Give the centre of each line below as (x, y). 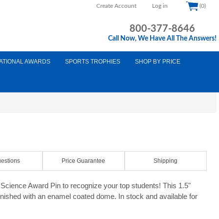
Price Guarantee (84, 161)
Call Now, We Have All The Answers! (162, 39)
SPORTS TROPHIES (93, 62)
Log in (160, 6)
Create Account (116, 6)
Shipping (166, 161)
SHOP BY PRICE (158, 62)
